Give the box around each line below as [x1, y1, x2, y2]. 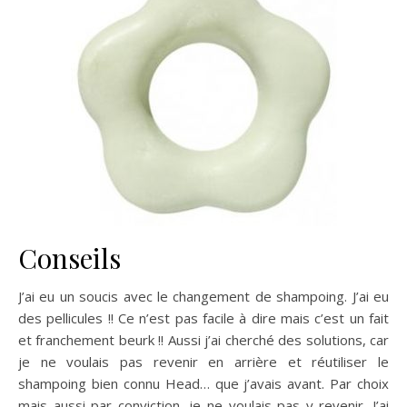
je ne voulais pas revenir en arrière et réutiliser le [18, 352, 389, 371]
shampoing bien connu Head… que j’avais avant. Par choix [18, 373, 389, 392]
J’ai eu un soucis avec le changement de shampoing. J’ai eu [18, 286, 389, 305]
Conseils [18, 239, 121, 276]
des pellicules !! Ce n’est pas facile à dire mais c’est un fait [18, 308, 389, 327]
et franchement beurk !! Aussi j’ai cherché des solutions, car [18, 330, 389, 349]
